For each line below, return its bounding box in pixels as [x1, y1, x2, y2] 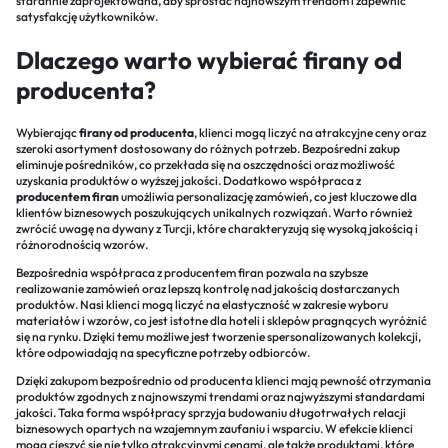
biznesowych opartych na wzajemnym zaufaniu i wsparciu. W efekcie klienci [16, 420, 413, 436]
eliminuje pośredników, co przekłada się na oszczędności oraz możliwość [16, 156, 395, 172]
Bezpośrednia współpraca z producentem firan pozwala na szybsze [16, 264, 368, 280]
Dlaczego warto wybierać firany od [16, 44, 402, 75]
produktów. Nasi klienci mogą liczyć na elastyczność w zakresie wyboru [16, 296, 388, 312]
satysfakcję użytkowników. [16, 9, 158, 24]
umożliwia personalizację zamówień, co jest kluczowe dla [119, 188, 417, 204]
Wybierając [16, 124, 79, 140]
